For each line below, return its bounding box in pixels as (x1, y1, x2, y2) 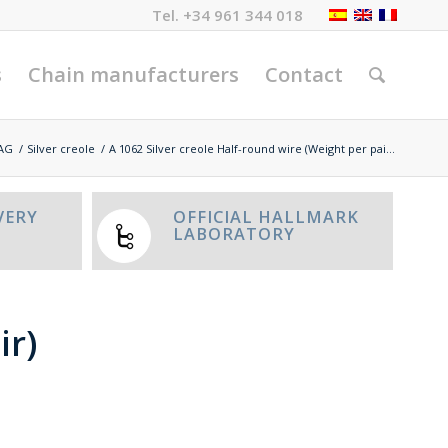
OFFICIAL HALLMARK (173, 206, 359, 228)
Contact (265, 61, 343, 88)
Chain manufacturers (28, 61, 239, 88)
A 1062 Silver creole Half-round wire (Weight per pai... (109, 141, 395, 156)
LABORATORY (173, 223, 295, 245)
